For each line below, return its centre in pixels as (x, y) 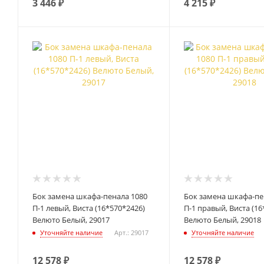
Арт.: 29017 (131, 232)
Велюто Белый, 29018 (222, 220)
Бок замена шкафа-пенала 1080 (90, 197)
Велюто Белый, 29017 (71, 220)
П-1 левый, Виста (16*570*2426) (89, 208)
